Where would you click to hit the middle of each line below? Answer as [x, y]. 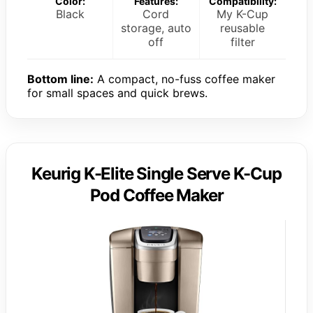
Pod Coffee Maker [156, 195]
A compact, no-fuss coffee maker [184, 79]
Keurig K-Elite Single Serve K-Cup [156, 173]
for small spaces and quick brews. [117, 93]
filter [242, 42]
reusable [243, 28]
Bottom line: [60, 79]
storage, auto [156, 28]
